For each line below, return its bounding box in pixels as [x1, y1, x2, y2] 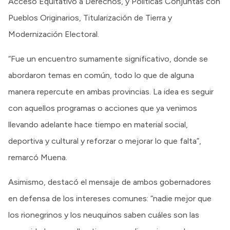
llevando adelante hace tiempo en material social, [8, 119, 188, 129]
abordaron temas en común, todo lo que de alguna [8, 70, 194, 80]
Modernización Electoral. [8, 29, 99, 39]
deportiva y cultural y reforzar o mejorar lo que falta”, [8, 136, 201, 146]
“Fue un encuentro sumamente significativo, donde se [8, 53, 208, 64]
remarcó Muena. [8, 152, 67, 162]
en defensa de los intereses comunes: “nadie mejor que [8, 193, 212, 203]
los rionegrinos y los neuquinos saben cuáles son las [8, 209, 199, 220]
